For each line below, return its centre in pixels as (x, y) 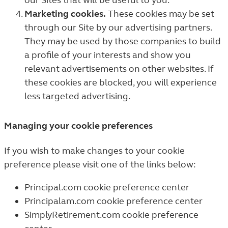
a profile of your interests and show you (108, 55)
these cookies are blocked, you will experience (121, 82)
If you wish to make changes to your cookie (94, 151)
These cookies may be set (160, 14)
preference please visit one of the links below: (100, 164)
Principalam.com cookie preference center (113, 201)
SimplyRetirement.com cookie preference (111, 215)
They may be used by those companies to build (123, 41)
